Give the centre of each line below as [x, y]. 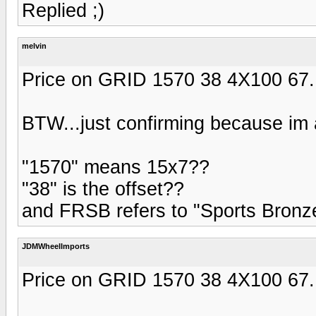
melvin [34, 45]
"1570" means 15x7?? [116, 167]
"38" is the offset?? [103, 189]
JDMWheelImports [56, 246]
